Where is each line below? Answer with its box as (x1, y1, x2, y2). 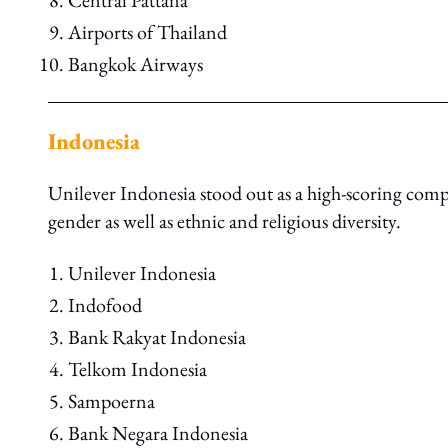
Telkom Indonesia (68, 356, 207, 382)
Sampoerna (68, 388, 155, 414)
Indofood (68, 292, 142, 318)
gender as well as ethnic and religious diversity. (48, 208, 401, 234)
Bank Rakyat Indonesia (68, 324, 246, 350)
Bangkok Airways (68, 51, 203, 77)
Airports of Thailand (68, 19, 227, 45)
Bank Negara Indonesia (68, 420, 248, 446)
